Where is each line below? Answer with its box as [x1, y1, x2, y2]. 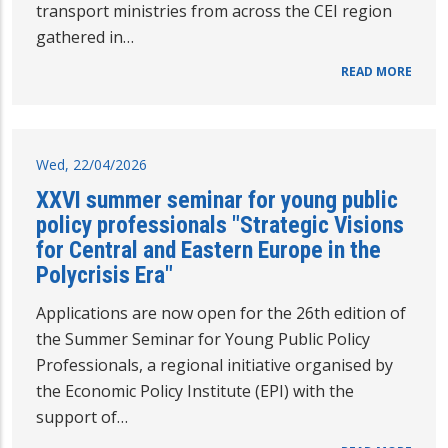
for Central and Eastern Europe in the [36, 236, 381, 265]
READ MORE [341, 63, 412, 81]
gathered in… [36, 26, 134, 49]
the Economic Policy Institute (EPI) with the [36, 380, 354, 403]
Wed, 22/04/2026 [36, 155, 147, 175]
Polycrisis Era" [36, 261, 173, 290]
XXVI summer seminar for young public [36, 186, 398, 215]
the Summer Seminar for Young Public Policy [36, 328, 370, 351]
